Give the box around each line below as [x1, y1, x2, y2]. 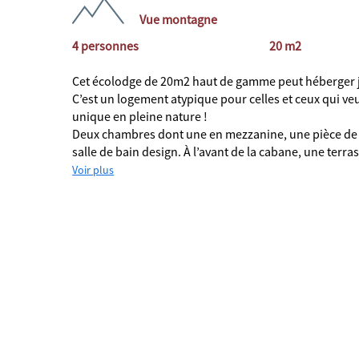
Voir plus [72, 163, 115, 177]
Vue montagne [139, 11, 218, 27]
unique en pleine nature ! [72, 108, 211, 124]
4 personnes [72, 38, 139, 54]
